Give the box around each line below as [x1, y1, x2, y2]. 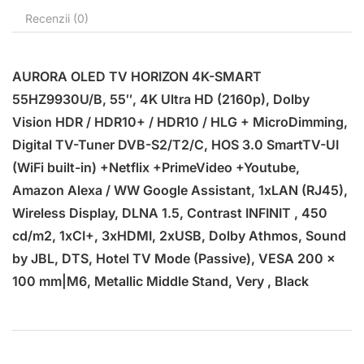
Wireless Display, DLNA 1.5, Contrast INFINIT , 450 [12, 204, 327, 221]
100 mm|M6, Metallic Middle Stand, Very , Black [12, 272, 309, 289]
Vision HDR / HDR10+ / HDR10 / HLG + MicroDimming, [12, 113, 348, 130]
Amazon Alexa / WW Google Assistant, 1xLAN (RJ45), [12, 181, 348, 198]
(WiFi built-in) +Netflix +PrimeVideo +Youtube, [12, 158, 300, 175]
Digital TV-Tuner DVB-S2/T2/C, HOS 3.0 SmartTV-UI [12, 136, 339, 153]
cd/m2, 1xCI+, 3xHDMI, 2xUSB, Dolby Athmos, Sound [12, 227, 346, 244]
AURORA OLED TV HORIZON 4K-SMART [12, 67, 262, 84]
